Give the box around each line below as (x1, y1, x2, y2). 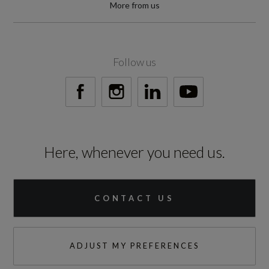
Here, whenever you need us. (43, 142, 225, 161)
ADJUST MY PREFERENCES (70, 241, 199, 251)
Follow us (113, 55, 156, 68)
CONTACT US (94, 193, 175, 203)
